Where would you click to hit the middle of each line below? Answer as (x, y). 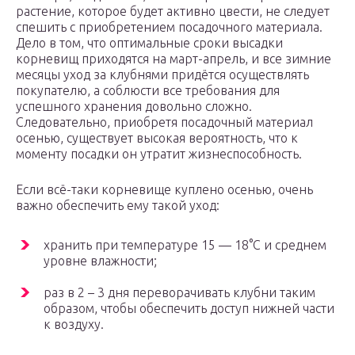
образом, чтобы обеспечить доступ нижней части (189, 309)
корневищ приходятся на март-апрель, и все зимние (174, 59)
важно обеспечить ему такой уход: (118, 206)
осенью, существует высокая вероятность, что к (157, 138)
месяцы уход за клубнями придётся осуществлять (162, 75)
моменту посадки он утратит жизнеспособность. (159, 154)
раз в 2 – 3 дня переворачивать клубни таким (179, 293)
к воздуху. (74, 324)
